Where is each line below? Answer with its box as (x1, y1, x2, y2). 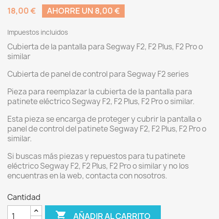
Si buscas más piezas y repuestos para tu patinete (7, 151, 185, 161)
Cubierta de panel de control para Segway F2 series (7, 69, 189, 79)
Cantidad (7, 192, 41, 202)
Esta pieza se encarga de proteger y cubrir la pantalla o (7, 114, 201, 124)
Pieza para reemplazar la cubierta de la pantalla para (7, 87, 192, 97)
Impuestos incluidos (7, 28, 68, 37)
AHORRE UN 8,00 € (47, 5, 120, 16)
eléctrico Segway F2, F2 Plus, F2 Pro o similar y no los (7, 161, 189, 171)
